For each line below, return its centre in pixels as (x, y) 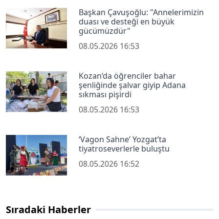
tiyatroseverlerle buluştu (124, 148)
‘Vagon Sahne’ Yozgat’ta (123, 139)
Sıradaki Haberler (48, 210)
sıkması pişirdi (105, 94)
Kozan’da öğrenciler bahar (128, 76)
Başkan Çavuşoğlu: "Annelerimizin (142, 12)
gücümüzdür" (105, 31)
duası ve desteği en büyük (127, 21)
